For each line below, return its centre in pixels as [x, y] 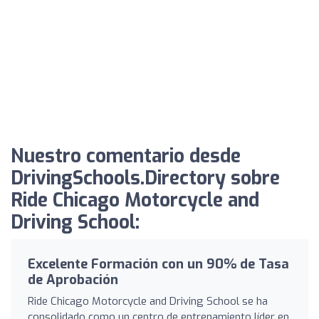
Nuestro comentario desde [126, 156]
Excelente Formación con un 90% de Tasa [158, 264]
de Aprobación [73, 279]
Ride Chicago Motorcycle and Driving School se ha [148, 301]
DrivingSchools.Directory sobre [145, 178]
